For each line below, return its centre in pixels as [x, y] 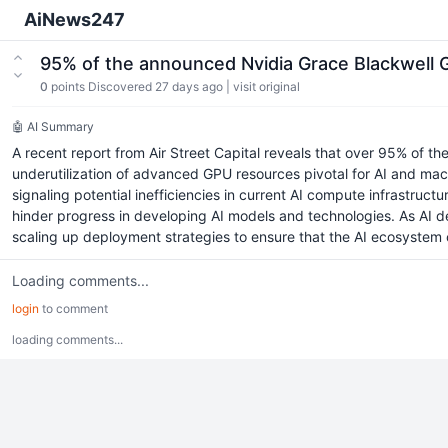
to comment [73, 308]
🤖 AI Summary [53, 126]
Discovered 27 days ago [155, 86]
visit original [266, 86]
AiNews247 [74, 19]
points [68, 86]
